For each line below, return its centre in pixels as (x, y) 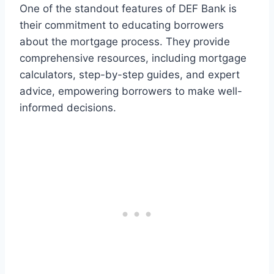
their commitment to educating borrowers (122, 25)
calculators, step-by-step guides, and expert (130, 75)
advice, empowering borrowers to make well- (131, 91)
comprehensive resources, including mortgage (133, 58)
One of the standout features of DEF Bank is (128, 9)
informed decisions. (68, 108)
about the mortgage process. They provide (125, 42)
